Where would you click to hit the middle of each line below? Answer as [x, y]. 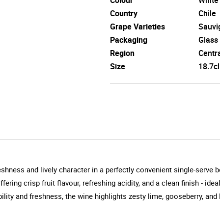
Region [122, 53]
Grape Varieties [137, 26]
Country [124, 13]
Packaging [129, 40]
